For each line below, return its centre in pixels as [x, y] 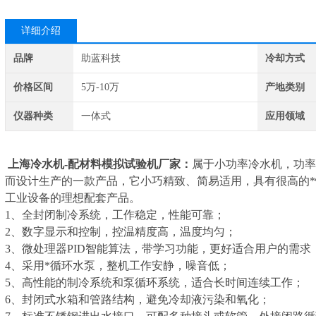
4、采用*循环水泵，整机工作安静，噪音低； [118, 266]
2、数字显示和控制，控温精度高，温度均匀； [121, 232]
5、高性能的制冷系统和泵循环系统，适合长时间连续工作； [154, 282]
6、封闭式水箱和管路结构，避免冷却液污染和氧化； [138, 299]
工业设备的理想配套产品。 [73, 198]
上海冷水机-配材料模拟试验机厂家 [94, 164]
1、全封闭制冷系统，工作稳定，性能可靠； [115, 215]
